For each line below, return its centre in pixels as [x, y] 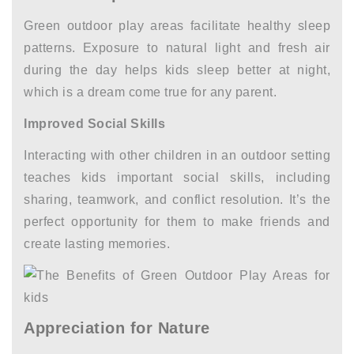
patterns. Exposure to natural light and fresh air [177, 48]
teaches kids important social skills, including [177, 177]
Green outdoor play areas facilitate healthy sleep [177, 26]
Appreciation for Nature [117, 328]
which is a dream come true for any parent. [150, 92]
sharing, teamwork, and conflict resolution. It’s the [177, 200]
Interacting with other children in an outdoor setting [177, 155]
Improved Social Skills [94, 124]
